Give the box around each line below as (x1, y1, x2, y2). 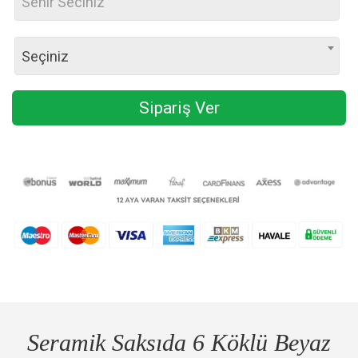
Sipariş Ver (138, 98, 220, 118)
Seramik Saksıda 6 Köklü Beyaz (27, 328, 331, 356)
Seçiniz (22, 48, 69, 66)
